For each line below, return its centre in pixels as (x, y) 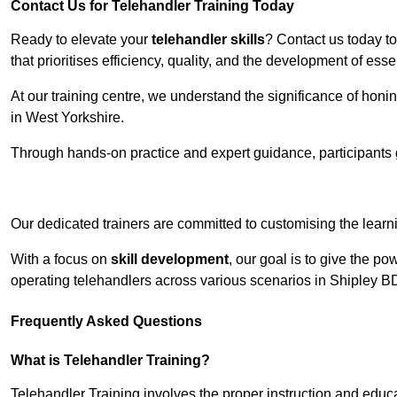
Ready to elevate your (81, 40)
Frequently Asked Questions (106, 322)
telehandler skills (208, 40)
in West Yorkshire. (67, 118)
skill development (170, 260)
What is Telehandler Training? (110, 361)
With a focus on (61, 260)
